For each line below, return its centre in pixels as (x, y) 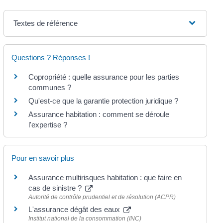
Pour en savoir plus (43, 158)
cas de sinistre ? (56, 188)
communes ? (50, 87)
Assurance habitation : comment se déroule (99, 114)
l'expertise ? (48, 124)
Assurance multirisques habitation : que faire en (105, 178)
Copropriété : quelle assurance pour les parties (104, 77)
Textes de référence (45, 23)
